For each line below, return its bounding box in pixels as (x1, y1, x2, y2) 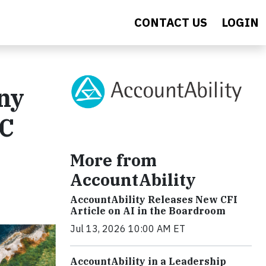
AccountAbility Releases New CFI (70, 194, 237, 206)
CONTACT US (134, 14, 207, 30)
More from (70, 149, 157, 172)
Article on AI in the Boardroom (70, 205, 226, 217)
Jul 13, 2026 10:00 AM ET (70, 223, 185, 235)
